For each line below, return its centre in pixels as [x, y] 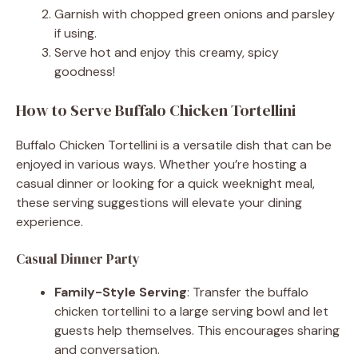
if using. [76, 33]
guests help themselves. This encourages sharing [197, 330]
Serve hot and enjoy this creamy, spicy [167, 52]
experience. [50, 221]
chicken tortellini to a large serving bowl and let [191, 311]
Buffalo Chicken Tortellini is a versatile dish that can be [174, 145]
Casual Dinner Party [78, 259]
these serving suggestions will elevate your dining [159, 202]
